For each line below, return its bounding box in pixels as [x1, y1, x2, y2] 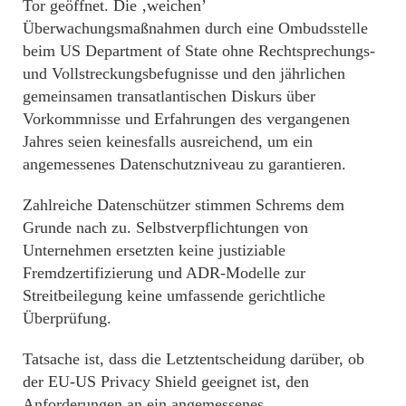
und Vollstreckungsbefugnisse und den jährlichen [23, 63, 345, 82]
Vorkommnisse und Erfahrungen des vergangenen [23, 109, 350, 128]
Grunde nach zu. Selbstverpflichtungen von [23, 217, 308, 237]
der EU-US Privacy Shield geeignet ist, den [23, 372, 309, 391]
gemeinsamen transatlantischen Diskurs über [23, 86, 315, 105]
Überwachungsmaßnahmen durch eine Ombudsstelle [23, 18, 368, 37]
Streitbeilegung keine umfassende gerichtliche [23, 285, 325, 304]
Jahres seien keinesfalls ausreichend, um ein [23, 131, 313, 150]
